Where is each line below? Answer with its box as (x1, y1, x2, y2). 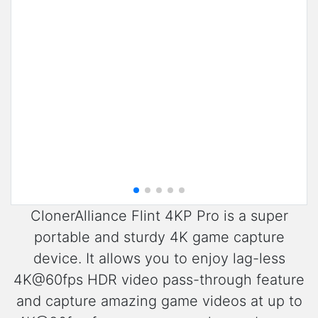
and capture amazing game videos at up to (16, 292, 302, 310)
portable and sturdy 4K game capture (33, 229, 285, 246)
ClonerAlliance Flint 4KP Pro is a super (30, 207, 288, 225)
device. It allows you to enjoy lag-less (33, 250, 285, 268)
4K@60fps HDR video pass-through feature (13, 271, 305, 289)
